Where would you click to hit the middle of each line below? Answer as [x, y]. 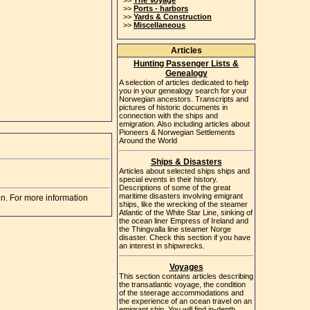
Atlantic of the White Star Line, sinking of [186, 212]
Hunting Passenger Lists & [186, 64]
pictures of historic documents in [173, 107]
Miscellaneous [159, 25]
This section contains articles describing [186, 276]
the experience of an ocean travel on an [185, 301]
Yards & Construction [173, 17]
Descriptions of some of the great [175, 188]
